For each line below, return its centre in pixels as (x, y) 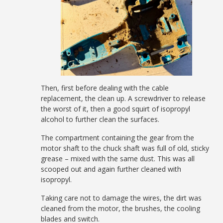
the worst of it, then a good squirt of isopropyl (116, 109)
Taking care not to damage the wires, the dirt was (121, 198)
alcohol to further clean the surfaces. (100, 119)
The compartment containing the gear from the (118, 137)
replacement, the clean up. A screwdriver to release (123, 98)
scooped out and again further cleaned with (111, 169)
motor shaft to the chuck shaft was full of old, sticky (125, 148)
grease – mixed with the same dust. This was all (118, 158)
